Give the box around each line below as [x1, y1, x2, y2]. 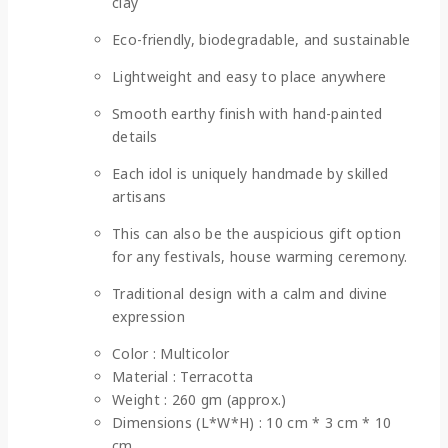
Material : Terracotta [112, 367, 254, 387]
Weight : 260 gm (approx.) [112, 390, 287, 410]
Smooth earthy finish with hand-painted [112, 104, 383, 124]
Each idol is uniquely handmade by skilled [112, 164, 389, 184]
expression [112, 307, 185, 327]
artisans [112, 187, 167, 207]
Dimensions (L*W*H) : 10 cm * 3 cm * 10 [112, 413, 392, 433]
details [112, 127, 158, 147]
